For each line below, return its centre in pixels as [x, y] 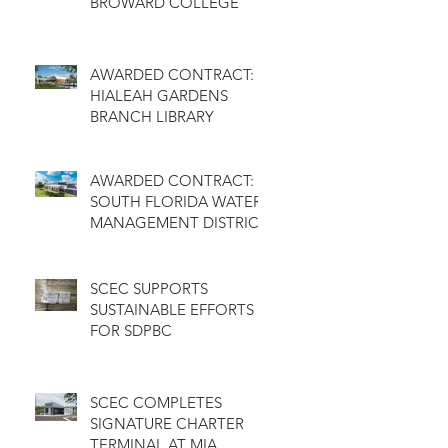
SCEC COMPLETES [156, 402]
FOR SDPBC [131, 330]
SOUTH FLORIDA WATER [176, 201]
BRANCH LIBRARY [152, 116]
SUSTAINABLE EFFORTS [172, 309]
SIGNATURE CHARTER [167, 423]
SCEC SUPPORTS [149, 288]
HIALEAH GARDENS [159, 95]
